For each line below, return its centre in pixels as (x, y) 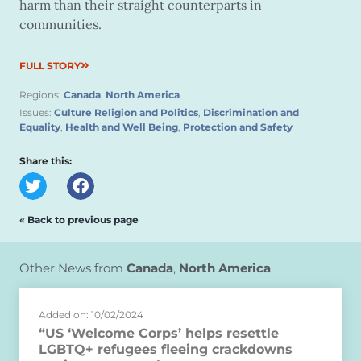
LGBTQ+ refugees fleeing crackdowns (166, 349)
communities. (60, 25)
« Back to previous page (79, 219)
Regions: (41, 95)
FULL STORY (50, 66)
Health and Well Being (122, 127)
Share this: (46, 161)
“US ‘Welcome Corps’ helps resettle (159, 333)
